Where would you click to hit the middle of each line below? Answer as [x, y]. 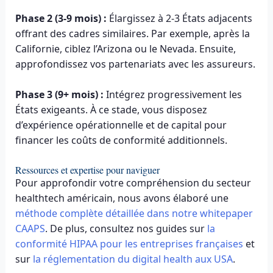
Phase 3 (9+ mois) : [59, 95]
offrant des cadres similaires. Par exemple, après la [132, 33]
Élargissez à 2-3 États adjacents [179, 18]
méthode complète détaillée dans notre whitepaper [134, 213]
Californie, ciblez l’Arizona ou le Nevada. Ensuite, [125, 48]
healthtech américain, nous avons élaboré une [122, 198]
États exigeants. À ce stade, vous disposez [111, 110]
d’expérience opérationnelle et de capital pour [121, 125]
